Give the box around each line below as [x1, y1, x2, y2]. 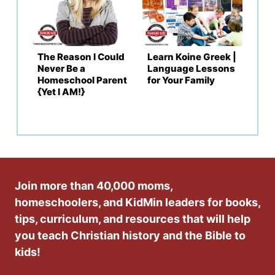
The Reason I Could [37, 50, 125, 63]
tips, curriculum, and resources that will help [15, 212, 250, 225]
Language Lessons [147, 62, 235, 74]
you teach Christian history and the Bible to [15, 228, 246, 242]
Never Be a [37, 62, 85, 74]
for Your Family [147, 74, 215, 86]
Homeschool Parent [37, 74, 127, 86]
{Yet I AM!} [37, 85, 85, 98]
